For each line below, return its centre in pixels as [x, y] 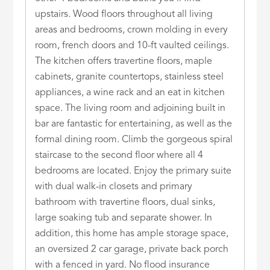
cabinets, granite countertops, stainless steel [130, 77]
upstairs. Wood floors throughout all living [124, 14]
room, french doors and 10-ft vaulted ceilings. [132, 46]
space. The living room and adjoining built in [130, 108]
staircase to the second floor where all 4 [119, 155]
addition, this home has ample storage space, [132, 234]
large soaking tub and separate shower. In [124, 218]
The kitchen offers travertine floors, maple [124, 61]
